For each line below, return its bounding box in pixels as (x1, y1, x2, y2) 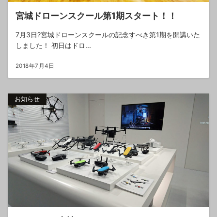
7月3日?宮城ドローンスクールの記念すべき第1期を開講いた (15, 30, 200, 39)
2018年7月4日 (15, 62, 55, 69)
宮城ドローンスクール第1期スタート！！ (15, 10, 177, 21)
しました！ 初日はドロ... (15, 41, 91, 49)
